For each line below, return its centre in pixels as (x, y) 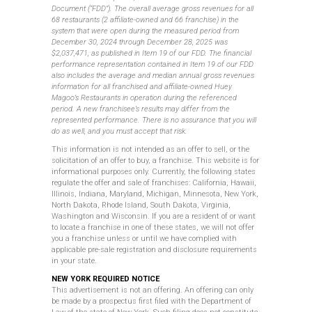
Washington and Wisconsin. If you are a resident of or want (154, 217)
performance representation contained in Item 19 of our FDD (153, 65)
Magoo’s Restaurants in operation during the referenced (144, 98)
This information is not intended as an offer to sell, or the (150, 150)
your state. (79, 261)
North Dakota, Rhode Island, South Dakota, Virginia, (141, 205)
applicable (70, 250)
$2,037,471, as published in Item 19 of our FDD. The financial (151, 54)
